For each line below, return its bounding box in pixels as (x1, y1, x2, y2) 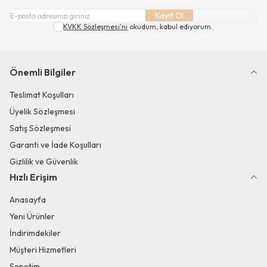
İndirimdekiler (10, 228, 61, 238)
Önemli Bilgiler (10, 66, 76, 78)
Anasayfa (10, 194, 46, 205)
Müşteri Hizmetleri (10, 244, 76, 255)
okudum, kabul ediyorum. (128, 22, 213, 31)
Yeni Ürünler (10, 211, 55, 222)
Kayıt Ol (155, 10, 184, 21)
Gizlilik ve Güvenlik (10, 156, 78, 167)
